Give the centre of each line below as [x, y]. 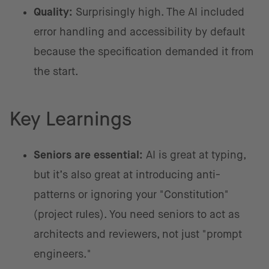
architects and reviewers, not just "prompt [138, 234]
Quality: [53, 12]
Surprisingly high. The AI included [159, 12]
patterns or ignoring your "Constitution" [131, 194]
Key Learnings [75, 119]
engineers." [62, 254]
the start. [56, 71]
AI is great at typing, [194, 155]
